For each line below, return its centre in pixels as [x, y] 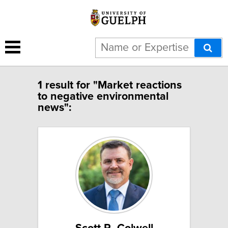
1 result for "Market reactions [110, 85]
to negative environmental [103, 96]
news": [54, 108]
